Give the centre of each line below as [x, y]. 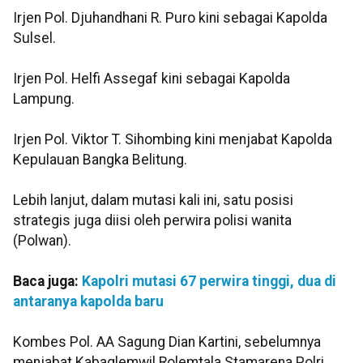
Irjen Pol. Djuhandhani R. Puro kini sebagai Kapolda [170, 17]
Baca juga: [47, 281]
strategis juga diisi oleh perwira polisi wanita [152, 220]
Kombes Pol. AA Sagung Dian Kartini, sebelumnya [167, 342]
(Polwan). [42, 240]
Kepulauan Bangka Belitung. [100, 159]
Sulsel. [34, 38]
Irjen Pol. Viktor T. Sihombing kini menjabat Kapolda [173, 139]
